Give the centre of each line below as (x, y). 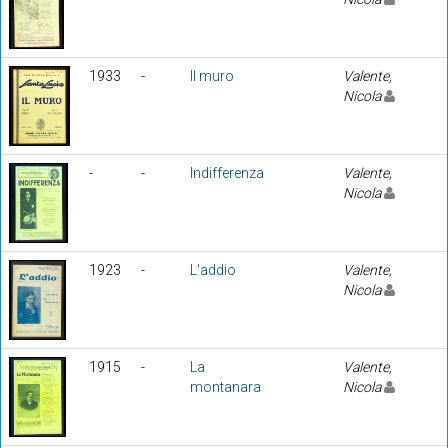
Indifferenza (227, 172)
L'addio (213, 269)
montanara (225, 386)
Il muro (212, 75)
